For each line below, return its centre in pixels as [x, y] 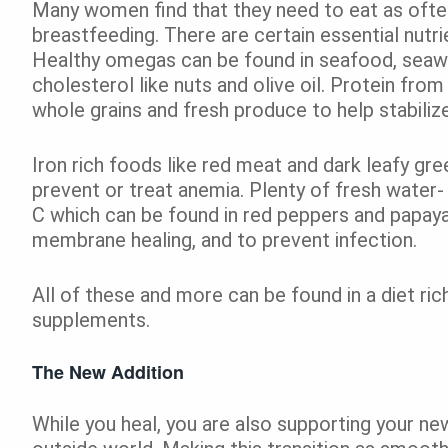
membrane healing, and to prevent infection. [224, 239]
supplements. [91, 319]
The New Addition [108, 371]
